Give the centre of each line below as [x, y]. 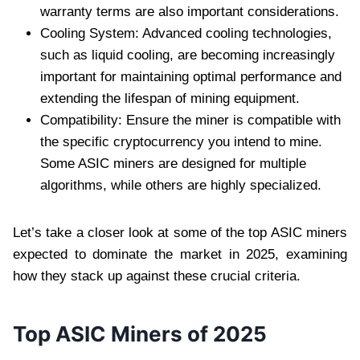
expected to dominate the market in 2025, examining [180, 254]
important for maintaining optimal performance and [191, 76]
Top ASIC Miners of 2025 [140, 333]
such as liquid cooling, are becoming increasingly [188, 55]
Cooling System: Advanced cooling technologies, [186, 33]
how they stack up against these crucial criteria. [157, 276]
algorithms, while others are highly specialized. [181, 185]
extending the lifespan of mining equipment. [170, 98]
